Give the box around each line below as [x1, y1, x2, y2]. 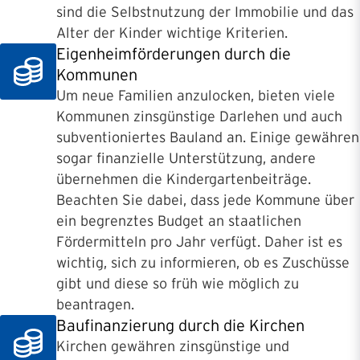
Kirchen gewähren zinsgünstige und [56, 338, 289, 355]
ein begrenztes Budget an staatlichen [56, 213, 301, 230]
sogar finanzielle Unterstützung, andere [56, 150, 316, 167]
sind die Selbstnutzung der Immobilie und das [56, 4, 354, 21]
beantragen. [56, 297, 134, 313]
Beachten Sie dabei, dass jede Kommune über [56, 192, 354, 209]
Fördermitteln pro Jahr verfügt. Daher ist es [56, 234, 342, 251]
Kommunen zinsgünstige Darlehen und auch [56, 108, 342, 125]
